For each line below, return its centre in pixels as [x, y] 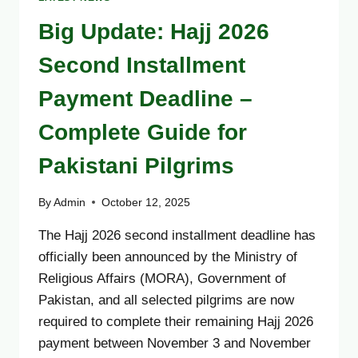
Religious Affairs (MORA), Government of [162, 278]
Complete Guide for [143, 133]
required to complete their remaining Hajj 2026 [176, 321]
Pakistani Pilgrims [136, 166]
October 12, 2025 [146, 202]
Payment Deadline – [145, 99]
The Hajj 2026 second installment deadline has [177, 235]
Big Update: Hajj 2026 [154, 32]
